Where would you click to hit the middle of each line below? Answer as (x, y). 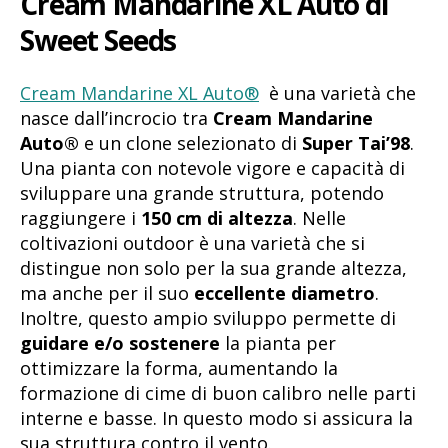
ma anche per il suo (107, 292)
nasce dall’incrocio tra (116, 117)
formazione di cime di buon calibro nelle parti (218, 392)
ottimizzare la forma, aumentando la (179, 367)
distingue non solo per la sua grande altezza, (213, 267)
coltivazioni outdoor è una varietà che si (192, 242)
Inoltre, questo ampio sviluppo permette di (208, 317)
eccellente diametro (284, 292)
